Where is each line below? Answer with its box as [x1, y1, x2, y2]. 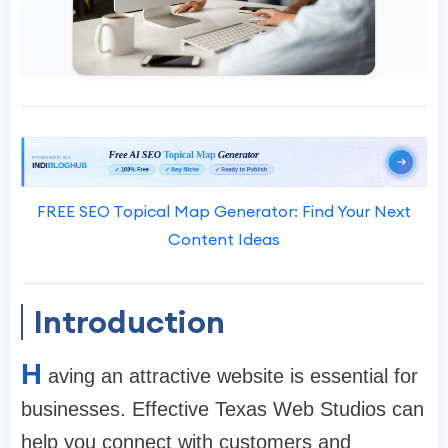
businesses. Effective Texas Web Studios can [21, 398, 424, 421]
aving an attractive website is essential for [48, 365, 418, 388]
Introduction [33, 301, 225, 343]
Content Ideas [168, 229, 280, 250]
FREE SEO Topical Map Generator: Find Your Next [37, 201, 411, 222]
